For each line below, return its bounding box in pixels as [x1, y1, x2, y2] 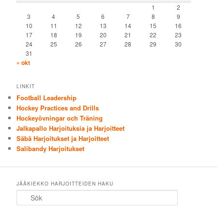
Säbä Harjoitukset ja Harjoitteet [16, 134, 109, 143]
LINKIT [16, 83, 35, 90]
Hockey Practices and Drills [16, 103, 99, 113]
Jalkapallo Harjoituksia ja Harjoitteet [16, 124, 125, 133]
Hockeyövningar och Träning [16, 113, 103, 123]
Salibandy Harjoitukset [16, 144, 85, 154]
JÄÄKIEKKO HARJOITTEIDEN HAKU [16, 180, 114, 187]
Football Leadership [16, 93, 77, 103]
